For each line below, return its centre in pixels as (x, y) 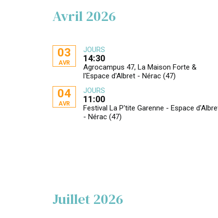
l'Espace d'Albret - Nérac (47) (130, 76)
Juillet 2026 (88, 199)
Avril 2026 (84, 16)
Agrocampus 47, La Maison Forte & (140, 67)
